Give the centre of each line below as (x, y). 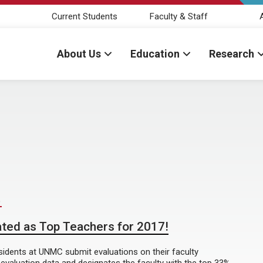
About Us (79, 54)
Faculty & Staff (178, 16)
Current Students (85, 16)
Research (232, 54)
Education (155, 54)
